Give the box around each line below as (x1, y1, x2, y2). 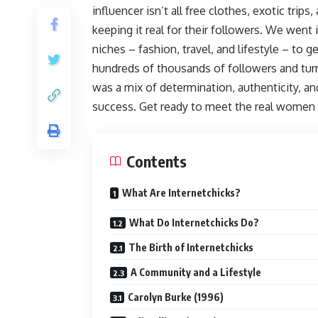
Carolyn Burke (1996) (128, 291, 224, 303)
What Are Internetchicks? (122, 187, 241, 199)
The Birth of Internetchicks (128, 241, 253, 253)
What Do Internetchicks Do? (129, 216, 259, 229)
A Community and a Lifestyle (131, 266, 261, 278)
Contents (126, 151, 187, 171)
